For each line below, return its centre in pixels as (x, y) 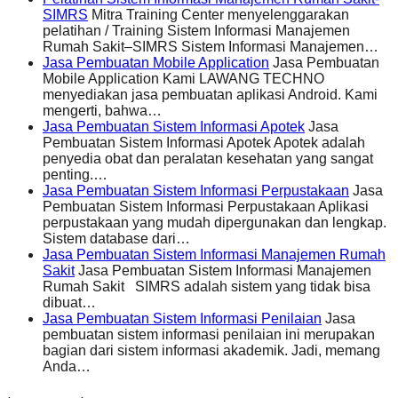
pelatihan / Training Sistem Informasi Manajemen (196, 31)
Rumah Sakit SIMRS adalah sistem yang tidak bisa (207, 287)
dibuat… (69, 303)
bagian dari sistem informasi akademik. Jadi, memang (211, 351)
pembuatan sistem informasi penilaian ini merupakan (209, 335)
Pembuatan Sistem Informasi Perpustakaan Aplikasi (206, 207)
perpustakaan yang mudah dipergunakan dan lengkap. (215, 223)
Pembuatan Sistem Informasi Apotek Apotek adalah (204, 143)
